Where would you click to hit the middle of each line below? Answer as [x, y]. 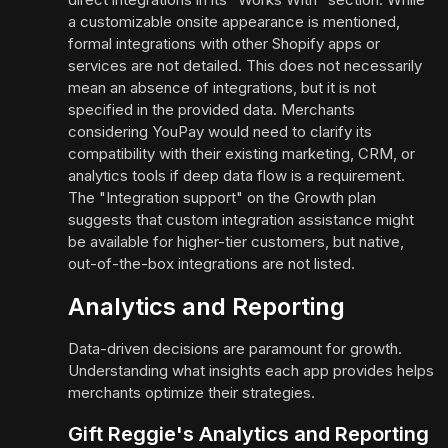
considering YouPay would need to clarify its [220, 132]
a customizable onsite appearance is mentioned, [234, 22]
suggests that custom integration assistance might [241, 220]
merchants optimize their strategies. [191, 393]
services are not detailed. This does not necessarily [245, 66]
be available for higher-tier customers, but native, [236, 242]
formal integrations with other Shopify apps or [224, 44]
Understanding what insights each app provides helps [251, 371]
